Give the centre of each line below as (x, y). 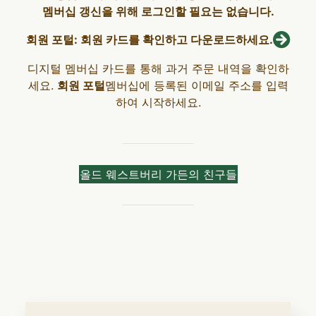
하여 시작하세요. (158, 102)
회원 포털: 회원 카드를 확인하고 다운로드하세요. (149, 40)
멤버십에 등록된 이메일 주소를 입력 (196, 85)
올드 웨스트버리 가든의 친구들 (158, 174)
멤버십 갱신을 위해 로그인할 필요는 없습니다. (158, 11)
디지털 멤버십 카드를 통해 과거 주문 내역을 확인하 (158, 68)
